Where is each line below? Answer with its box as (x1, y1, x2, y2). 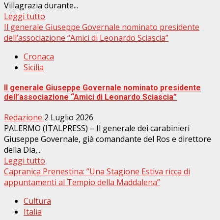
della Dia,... (4, 144, 42, 156)
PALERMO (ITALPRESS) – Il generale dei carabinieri (4, 123, 190, 134)
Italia (24, 206, 42, 218)
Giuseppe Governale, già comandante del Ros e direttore (4, 134, 211, 145)
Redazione (4, 112, 44, 123)
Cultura (24, 195, 51, 207)
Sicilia (24, 61, 44, 73)
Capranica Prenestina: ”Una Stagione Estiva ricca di (4, 166, 190, 177)
